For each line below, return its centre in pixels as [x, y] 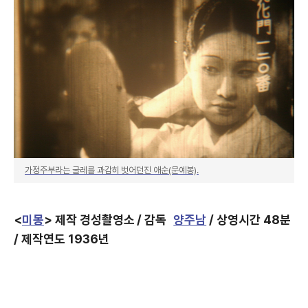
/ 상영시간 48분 [249, 220]
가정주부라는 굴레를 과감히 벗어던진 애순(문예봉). [112, 170]
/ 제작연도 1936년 [62, 239]
